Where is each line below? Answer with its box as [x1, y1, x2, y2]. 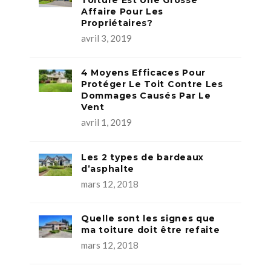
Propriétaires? [81, 17, 153, 28]
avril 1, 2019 [81, 117, 132, 128]
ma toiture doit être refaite [81, 224, 220, 236]
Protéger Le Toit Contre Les [81, 79, 223, 90]
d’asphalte [81, 163, 134, 174]
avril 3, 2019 [81, 32, 132, 44]
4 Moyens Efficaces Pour [81, 67, 206, 79]
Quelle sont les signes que [81, 213, 216, 224]
